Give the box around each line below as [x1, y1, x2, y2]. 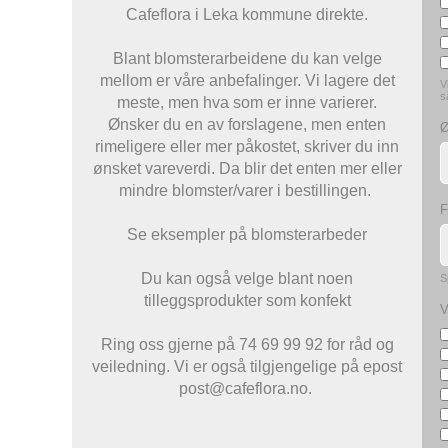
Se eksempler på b [127, 226, 260, 244]
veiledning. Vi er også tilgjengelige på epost [92, 358, 402, 376]
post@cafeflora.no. [178, 380, 316, 398]
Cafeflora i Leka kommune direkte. [126, 6, 368, 24]
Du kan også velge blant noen [141, 270, 353, 288]
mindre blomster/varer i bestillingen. [119, 182, 375, 200]
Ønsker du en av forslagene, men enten [108, 116, 386, 134]
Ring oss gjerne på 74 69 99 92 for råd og [100, 336, 394, 354]
